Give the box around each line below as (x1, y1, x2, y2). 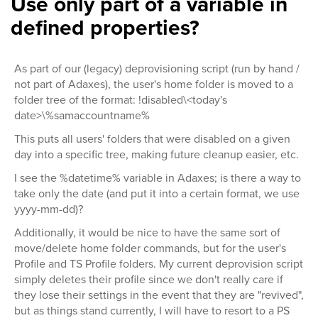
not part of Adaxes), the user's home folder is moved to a (14, 76, 293, 92)
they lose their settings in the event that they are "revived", (14, 287, 304, 303)
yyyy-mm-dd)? (14, 201, 83, 217)
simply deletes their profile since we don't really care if (14, 271, 283, 287)
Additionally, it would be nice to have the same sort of (14, 224, 280, 241)
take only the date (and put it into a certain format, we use (14, 185, 300, 202)
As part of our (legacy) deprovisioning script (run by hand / (14, 60, 300, 77)
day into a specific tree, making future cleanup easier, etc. (14, 146, 299, 163)
